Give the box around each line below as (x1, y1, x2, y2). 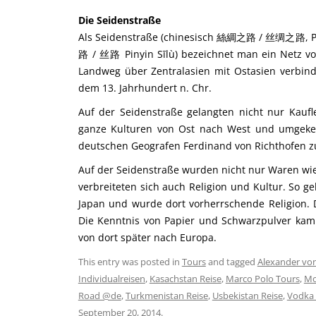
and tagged (205, 255, 257, 268)
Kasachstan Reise (149, 272, 221, 285)
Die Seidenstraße (78, 13, 161, 27)
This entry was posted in (78, 255, 182, 268)
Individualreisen (78, 272, 145, 285)
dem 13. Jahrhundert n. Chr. (78, 81, 212, 95)
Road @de (78, 289, 121, 302)
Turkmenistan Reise (125, 289, 208, 302)
